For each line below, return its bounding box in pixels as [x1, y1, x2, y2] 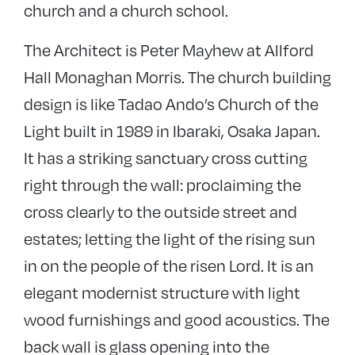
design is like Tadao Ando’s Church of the [24, 92, 319, 116]
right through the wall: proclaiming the [24, 173, 301, 197]
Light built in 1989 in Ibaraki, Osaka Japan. [24, 119, 320, 143]
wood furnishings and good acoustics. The [24, 307, 330, 331]
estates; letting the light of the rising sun [24, 227, 315, 250]
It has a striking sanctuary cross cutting [24, 146, 307, 170]
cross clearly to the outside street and [24, 200, 297, 223]
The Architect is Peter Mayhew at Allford [24, 38, 314, 62]
